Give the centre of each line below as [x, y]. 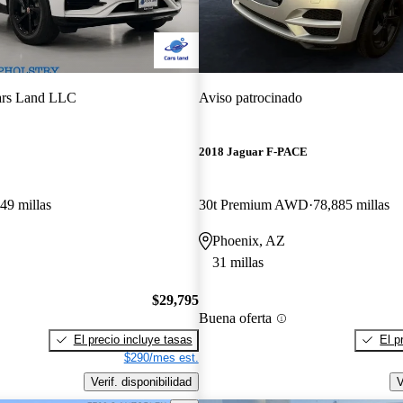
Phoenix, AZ [248, 241]
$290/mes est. [161, 357]
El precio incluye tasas [133, 339]
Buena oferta [235, 318]
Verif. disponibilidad [141, 381]
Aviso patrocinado [250, 97]
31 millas [237, 263]
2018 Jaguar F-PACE [253, 152]
